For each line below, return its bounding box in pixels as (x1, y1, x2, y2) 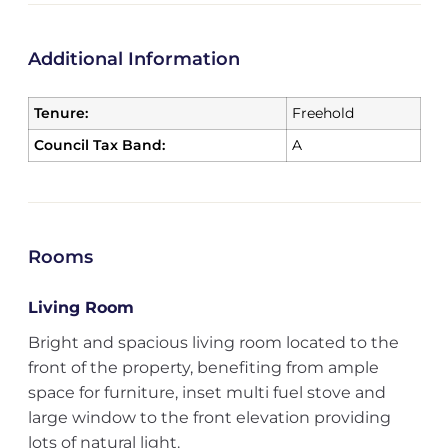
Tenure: (33, 104, 88, 122)
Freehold (291, 104, 354, 122)
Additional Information (27, 48, 240, 70)
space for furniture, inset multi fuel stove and (27, 383, 386, 402)
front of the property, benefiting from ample (27, 358, 379, 377)
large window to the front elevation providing (27, 408, 391, 427)
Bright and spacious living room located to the (27, 333, 399, 352)
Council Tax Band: (33, 136, 165, 154)
